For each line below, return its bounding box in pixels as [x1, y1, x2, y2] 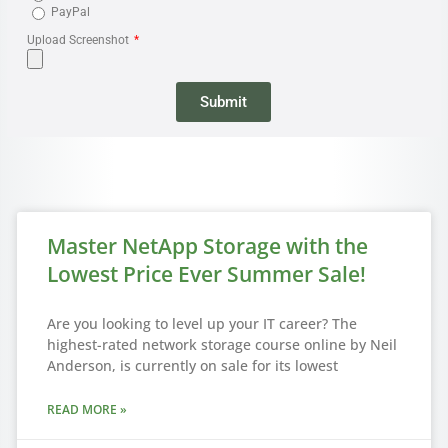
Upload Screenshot [26, 33, 132, 48]
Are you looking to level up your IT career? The [46, 314, 357, 334]
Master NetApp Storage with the [46, 232, 368, 261]
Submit [200, 92, 248, 111]
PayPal [50, 5, 90, 20]
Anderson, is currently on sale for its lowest [46, 356, 338, 376]
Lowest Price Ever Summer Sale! [46, 260, 366, 289]
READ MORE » [46, 401, 127, 419]
